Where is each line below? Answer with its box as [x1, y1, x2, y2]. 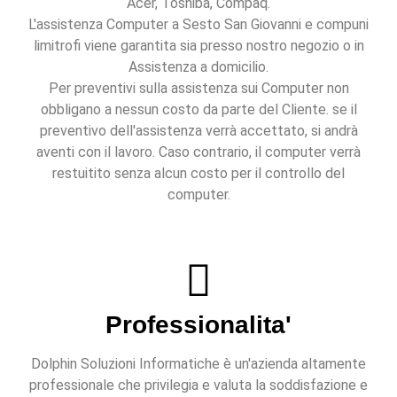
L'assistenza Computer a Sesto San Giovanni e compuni [28, 16, 369, 34]
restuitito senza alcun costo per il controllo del [52, 165, 345, 183]
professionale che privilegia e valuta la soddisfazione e [29, 377, 368, 394]
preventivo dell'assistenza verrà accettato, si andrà [39, 122, 358, 140]
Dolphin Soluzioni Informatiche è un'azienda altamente [31, 355, 366, 373]
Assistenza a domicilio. [128, 58, 269, 76]
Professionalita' [105, 311, 292, 339]
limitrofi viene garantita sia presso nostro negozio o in [33, 37, 364, 55]
